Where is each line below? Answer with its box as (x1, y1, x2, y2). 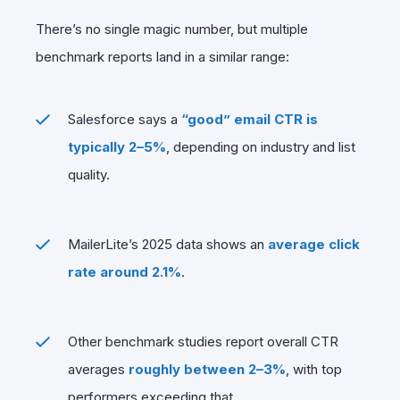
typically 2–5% (68, 137, 166, 155)
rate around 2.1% (68, 262, 181, 280)
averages (68, 360, 129, 378)
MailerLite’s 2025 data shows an (68, 235, 268, 253)
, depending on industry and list (166, 137, 355, 155)
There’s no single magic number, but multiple (36, 20, 308, 37)
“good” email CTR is (181, 110, 318, 128)
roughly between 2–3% (129, 360, 286, 378)
